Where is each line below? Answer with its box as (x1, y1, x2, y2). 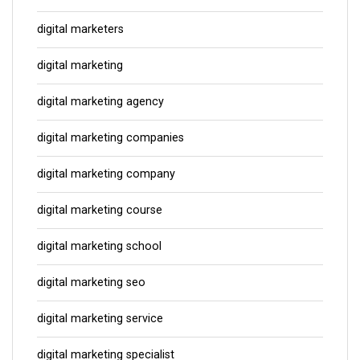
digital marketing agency (37, 95, 164, 109)
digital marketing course (37, 203, 162, 218)
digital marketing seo (37, 276, 145, 290)
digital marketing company (37, 167, 175, 182)
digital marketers (37, 22, 124, 37)
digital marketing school (37, 239, 162, 254)
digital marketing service (37, 312, 163, 326)
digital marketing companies (37, 131, 184, 145)
